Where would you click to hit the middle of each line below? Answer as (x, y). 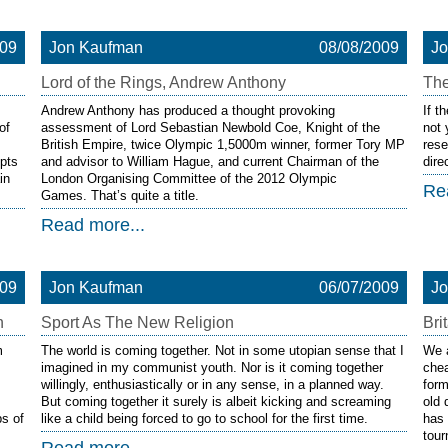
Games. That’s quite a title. (119, 195)
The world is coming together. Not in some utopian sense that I (222, 350)
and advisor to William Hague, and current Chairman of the (209, 161)
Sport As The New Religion (137, 322)
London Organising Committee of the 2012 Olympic (188, 178)
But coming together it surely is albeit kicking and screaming (215, 401)
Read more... (92, 225)
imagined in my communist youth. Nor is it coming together (211, 367)
